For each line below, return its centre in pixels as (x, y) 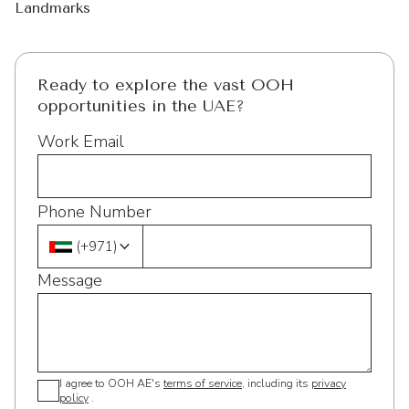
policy (74, 398)
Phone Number (94, 212)
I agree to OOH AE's (110, 383)
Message (70, 280)
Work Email (81, 142)
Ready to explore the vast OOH (166, 85)
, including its (277, 383)
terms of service (203, 383)
